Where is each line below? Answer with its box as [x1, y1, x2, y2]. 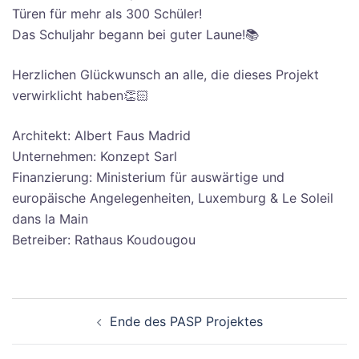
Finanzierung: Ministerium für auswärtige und [12, 169, 284, 186]
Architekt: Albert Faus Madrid [12, 127, 191, 144]
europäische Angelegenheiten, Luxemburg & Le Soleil [12, 190, 333, 207]
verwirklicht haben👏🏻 [12, 87, 149, 104]
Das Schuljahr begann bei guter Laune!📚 [12, 26, 259, 43]
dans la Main [12, 211, 88, 228]
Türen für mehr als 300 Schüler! [12, 6, 202, 22]
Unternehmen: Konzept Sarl [12, 148, 177, 165]
